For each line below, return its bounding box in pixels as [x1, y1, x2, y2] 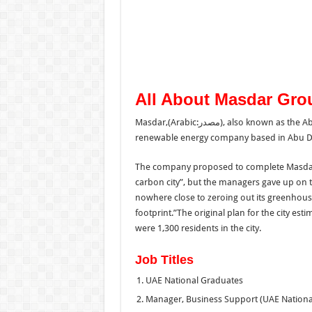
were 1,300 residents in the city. [134, 222, 261, 233]
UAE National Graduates [145, 274, 243, 286]
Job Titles [134, 252, 194, 267]
